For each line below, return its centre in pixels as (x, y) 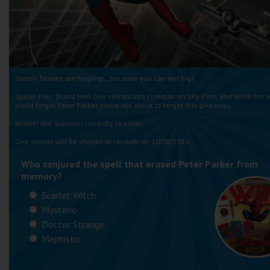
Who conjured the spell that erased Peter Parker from (140, 164)
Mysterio (58, 210)
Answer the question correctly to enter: (79, 123)
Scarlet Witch (67, 195)
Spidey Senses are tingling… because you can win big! (104, 78)
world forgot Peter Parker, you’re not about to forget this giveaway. (123, 105)
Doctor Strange (72, 224)
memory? (42, 176)
